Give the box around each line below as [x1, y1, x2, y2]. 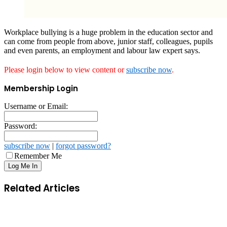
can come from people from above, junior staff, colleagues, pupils [4, 37, 213, 46]
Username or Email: [4, 102, 68, 111]
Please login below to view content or [4, 65, 126, 74]
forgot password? [56, 141, 111, 150]
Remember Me [14, 152, 62, 161]
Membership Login [4, 83, 78, 94]
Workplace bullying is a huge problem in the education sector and [4, 28, 213, 37]
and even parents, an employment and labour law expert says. [4, 46, 200, 55]
